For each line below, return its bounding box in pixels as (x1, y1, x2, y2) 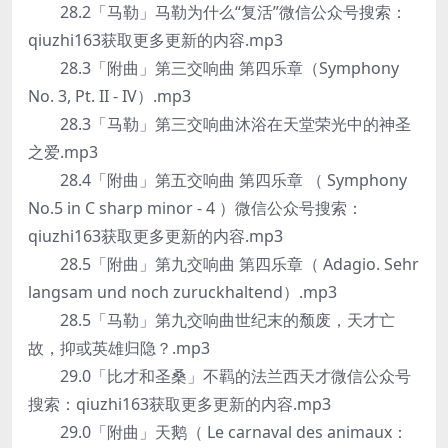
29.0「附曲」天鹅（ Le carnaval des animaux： (28, 421, 408, 443)
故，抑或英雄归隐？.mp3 (28, 337, 210, 359)
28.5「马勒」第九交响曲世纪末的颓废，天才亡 (28, 309, 395, 331)
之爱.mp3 (28, 141, 98, 163)
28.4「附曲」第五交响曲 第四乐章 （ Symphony (28, 169, 407, 191)
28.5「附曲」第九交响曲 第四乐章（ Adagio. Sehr (28, 253, 419, 275)
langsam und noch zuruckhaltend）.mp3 (28, 281, 337, 303)
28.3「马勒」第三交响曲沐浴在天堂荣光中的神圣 (28, 113, 411, 135)
